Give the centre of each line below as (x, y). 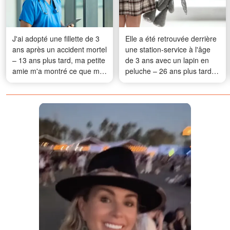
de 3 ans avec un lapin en (167, 60)
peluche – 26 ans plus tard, (169, 71)
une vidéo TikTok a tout (163, 82)
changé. (138, 93)
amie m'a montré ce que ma (58, 71)
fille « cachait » (36, 82)
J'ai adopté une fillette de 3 (56, 39)
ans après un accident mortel (60, 50)
